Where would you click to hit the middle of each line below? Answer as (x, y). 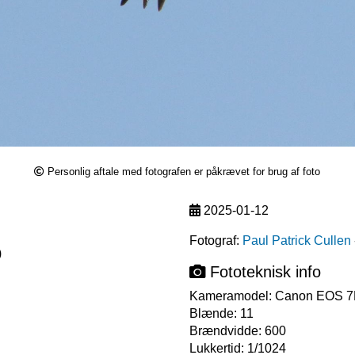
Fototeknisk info (263, 272)
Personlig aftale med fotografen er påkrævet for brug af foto (184, 172)
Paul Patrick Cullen (297, 241)
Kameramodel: (232, 296)
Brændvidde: (227, 331)
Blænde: (215, 314)
